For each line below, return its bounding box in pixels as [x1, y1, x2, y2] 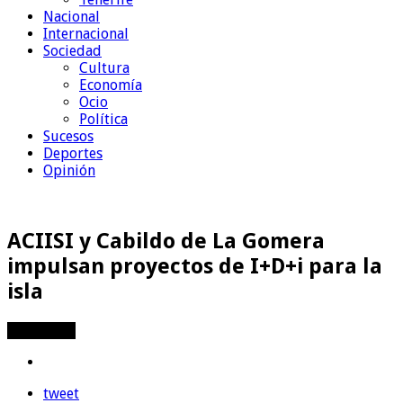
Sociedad [43, 41, 102, 59]
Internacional [43, 24, 129, 42]
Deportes [43, 144, 103, 162]
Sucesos [43, 127, 94, 145]
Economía [79, 76, 142, 94]
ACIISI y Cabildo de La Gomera [7, 228, 325, 254]
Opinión [43, 161, 95, 179]
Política [79, 110, 128, 128]
